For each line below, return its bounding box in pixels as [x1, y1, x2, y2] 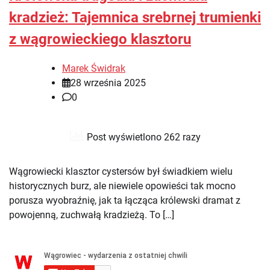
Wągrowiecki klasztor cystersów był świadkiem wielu [9, 166, 233, 178]
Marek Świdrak [62, 63, 125, 75]
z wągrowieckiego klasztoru [9, 30, 191, 48]
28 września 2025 [71, 77, 146, 89]
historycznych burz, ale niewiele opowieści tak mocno [9, 180, 236, 192]
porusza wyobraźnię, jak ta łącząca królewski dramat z [9, 195, 240, 207]
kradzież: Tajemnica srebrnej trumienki [9, 8, 261, 26]
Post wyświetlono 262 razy [84, 131, 201, 143]
